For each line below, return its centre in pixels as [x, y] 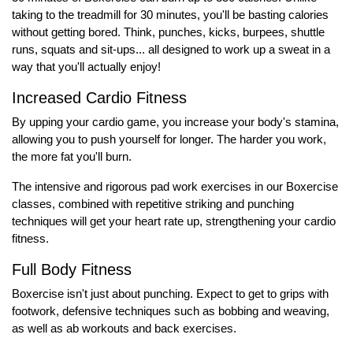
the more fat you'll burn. [72, 156]
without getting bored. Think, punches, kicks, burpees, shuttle [168, 32]
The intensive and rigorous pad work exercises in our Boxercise [175, 186]
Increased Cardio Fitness [99, 97]
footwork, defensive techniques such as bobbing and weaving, [171, 310]
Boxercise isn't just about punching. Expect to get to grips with [170, 293]
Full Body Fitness [72, 269]
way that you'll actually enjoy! [86, 66]
